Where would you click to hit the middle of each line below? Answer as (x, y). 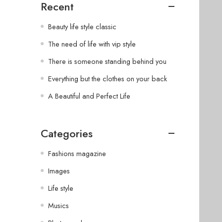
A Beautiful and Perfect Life (89, 96)
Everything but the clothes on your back (108, 78)
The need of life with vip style (92, 44)
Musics (58, 205)
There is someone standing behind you (107, 61)
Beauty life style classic (82, 26)
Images (59, 170)
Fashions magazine (77, 153)
